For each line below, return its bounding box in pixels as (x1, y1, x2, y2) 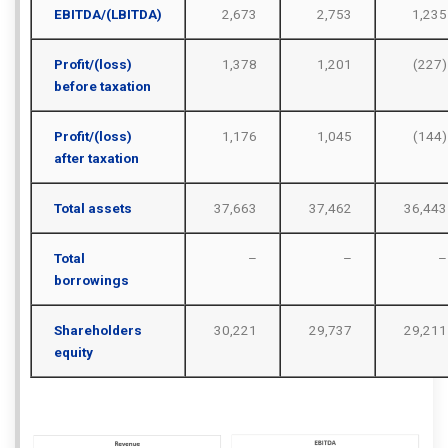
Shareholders (53, 321, 142, 338)
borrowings (53, 271, 129, 288)
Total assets (53, 199, 132, 216)
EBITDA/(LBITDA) (53, 5, 162, 22)
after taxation (53, 149, 139, 166)
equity (53, 343, 93, 360)
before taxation (53, 77, 151, 94)
